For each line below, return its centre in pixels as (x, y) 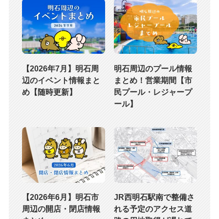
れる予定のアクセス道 (153, 209)
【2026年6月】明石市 (60, 197)
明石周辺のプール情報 (153, 69)
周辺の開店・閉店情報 (61, 209)
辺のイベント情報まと (61, 80)
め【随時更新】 (49, 92)
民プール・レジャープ (153, 92)
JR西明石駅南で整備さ (154, 197)
